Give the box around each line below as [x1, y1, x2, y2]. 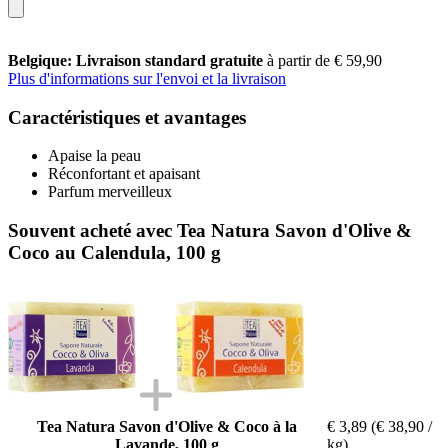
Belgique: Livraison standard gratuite [8, 51, 267, 69]
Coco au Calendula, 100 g [8, 241, 221, 263]
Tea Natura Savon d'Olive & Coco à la [37, 417, 297, 435]
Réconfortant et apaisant [48, 165, 200, 183]
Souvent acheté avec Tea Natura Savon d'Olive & [8, 219, 412, 241]
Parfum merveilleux [48, 183, 172, 201]
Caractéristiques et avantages [8, 106, 246, 128]
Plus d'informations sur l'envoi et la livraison [8, 69, 286, 87]
